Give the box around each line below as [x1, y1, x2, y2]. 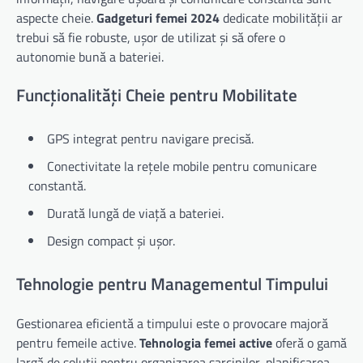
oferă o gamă [272, 332, 347, 352]
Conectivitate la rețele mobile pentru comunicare [47, 156, 317, 177]
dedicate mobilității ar [220, 7, 343, 28]
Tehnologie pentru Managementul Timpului [16, 270, 328, 297]
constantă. [28, 176, 86, 196]
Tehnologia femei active [139, 332, 272, 352]
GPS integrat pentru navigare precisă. [47, 129, 254, 149]
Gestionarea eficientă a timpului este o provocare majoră [16, 313, 328, 333]
